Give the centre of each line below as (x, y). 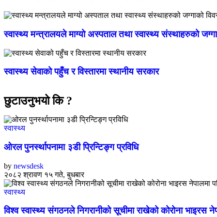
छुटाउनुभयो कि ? (38, 101)
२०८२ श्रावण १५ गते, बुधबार (44, 174)
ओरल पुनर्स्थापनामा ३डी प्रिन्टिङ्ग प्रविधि (71, 147)
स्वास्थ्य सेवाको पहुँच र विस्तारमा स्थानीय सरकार (81, 72)
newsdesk (29, 166)
